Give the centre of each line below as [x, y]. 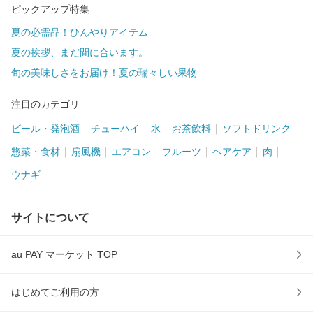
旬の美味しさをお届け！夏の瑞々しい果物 [104, 73]
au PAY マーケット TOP [64, 255]
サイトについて [50, 218]
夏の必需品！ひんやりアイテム [80, 32]
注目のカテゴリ [45, 104]
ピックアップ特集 [50, 9]
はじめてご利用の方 [55, 292]
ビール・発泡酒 [45, 129]
